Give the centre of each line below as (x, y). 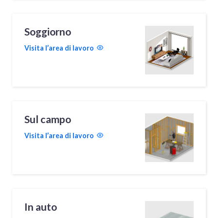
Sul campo (48, 119)
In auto (41, 207)
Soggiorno (48, 31)
